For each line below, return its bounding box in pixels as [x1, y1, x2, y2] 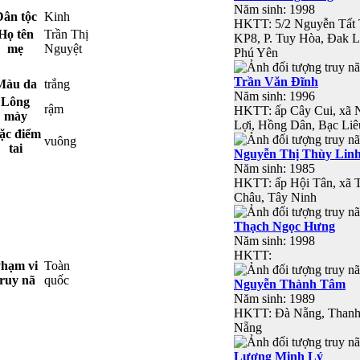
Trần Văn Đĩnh [234, 74, 318, 88]
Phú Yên [234, 45, 278, 59]
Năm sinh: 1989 [234, 291, 315, 305]
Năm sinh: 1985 [234, 161, 315, 175]
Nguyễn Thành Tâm [234, 276, 346, 291]
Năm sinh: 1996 [234, 88, 315, 103]
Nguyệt [44, 41, 82, 55]
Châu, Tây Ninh [234, 190, 317, 204]
